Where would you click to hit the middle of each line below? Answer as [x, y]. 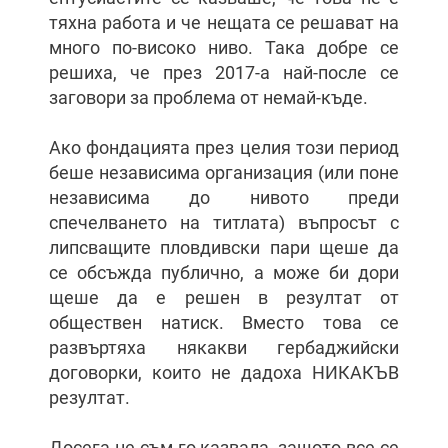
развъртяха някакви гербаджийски [224, 347]
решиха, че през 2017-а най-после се [224, 72]
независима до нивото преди [224, 197]
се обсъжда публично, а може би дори [224, 272]
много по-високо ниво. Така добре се [224, 47]
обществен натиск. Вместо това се [224, 322]
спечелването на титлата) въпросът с [224, 222]
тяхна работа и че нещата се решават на [224, 22]
